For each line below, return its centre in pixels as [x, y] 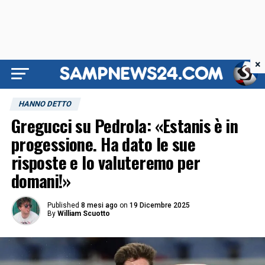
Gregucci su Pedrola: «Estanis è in [125, 125]
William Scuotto [83, 214]
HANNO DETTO [45, 104]
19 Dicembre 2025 [159, 205]
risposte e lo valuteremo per [106, 162]
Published [63, 205]
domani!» [41, 180]
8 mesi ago [99, 205]
